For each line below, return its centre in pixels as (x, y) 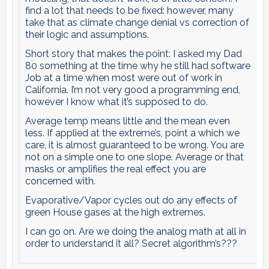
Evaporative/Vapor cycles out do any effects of (131, 200)
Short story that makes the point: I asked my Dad (133, 53)
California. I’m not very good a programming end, (132, 89)
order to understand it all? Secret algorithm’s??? (131, 243)
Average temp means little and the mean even (127, 121)
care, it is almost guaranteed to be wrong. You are (134, 145)
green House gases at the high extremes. (115, 212)
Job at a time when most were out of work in (123, 77)
